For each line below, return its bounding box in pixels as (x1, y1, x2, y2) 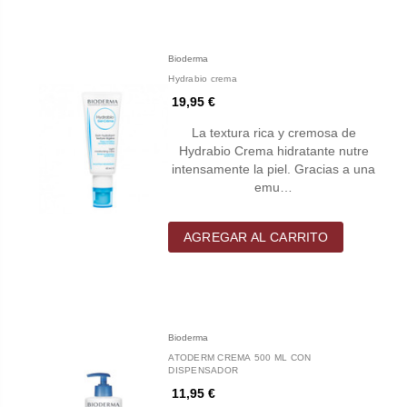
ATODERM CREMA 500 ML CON (168, 352, 312, 362)
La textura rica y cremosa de (191, 124, 356, 140)
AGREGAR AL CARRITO (184, 229, 329, 244)
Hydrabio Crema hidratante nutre (178, 143, 369, 158)
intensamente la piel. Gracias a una (172, 161, 376, 176)
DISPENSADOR (168, 364, 239, 375)
